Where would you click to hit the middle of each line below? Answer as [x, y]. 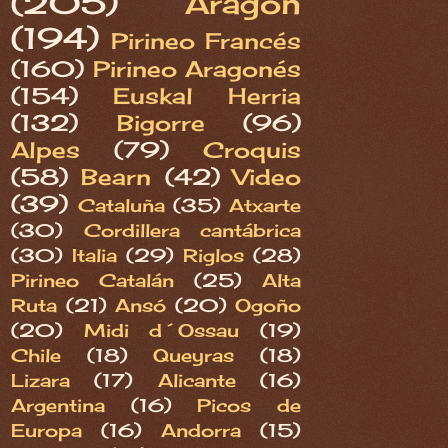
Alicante [196, 380]
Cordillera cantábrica [192, 230]
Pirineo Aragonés [196, 69]
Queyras [194, 355]
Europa [46, 430]
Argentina [58, 405]
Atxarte [265, 205]
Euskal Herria [207, 96]
